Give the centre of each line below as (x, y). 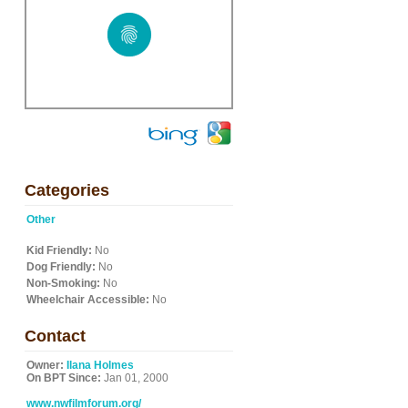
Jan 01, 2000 (135, 378)
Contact (55, 336)
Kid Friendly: (59, 250)
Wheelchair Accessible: (88, 300)
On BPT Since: (64, 378)
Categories (67, 190)
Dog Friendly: (61, 267)
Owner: (45, 365)
